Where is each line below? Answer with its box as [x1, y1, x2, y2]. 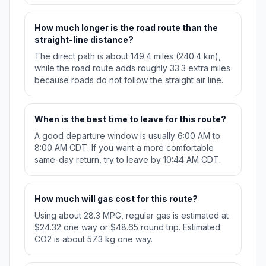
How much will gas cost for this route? [34, 194, 198, 204]
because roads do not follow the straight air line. [34, 75, 223, 85]
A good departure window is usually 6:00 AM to [34, 131, 220, 141]
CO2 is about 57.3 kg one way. [34, 234, 153, 245]
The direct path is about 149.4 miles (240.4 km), [34, 51, 221, 62]
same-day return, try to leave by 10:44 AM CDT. [34, 154, 221, 165]
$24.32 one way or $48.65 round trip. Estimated [34, 222, 220, 233]
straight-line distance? [34, 34, 134, 45]
